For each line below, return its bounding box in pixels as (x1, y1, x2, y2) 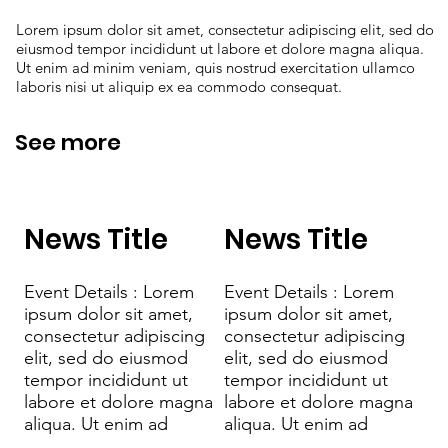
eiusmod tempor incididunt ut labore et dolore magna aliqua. (16, 39, 425, 58)
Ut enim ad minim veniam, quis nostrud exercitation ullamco (16, 58, 416, 77)
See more (15, 127, 121, 158)
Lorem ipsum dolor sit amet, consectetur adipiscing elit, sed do (16, 20, 435, 39)
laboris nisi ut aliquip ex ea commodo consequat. (16, 77, 343, 96)
